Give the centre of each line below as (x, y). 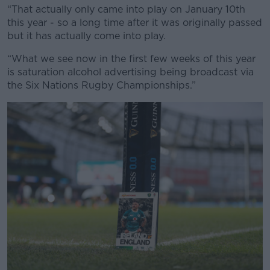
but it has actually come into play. (86, 36)
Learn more (135, 47)
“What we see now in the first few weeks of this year (131, 59)
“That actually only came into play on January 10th (126, 9)
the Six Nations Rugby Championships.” (102, 85)
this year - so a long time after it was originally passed (135, 23)
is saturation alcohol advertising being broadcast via (130, 72)
